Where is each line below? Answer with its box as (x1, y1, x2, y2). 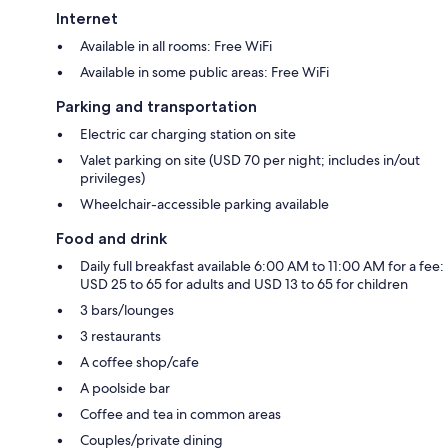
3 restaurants (80, 326, 161, 345)
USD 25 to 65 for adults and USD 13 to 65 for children (80, 274, 408, 293)
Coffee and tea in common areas (80, 404, 281, 423)
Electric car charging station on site (80, 124, 296, 143)
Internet (56, 8, 118, 28)
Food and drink (56, 228, 167, 248)
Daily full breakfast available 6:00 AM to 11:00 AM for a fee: (80, 256, 444, 275)
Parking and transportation (56, 96, 257, 116)
